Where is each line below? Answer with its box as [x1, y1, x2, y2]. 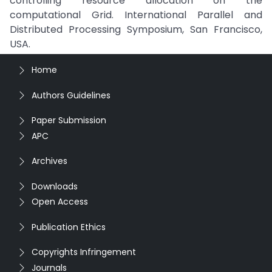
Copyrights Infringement [32, 246, 136, 258]
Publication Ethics [32, 220, 106, 233]
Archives [32, 155, 67, 167]
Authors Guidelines [32, 89, 110, 101]
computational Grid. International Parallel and [10, 8, 262, 22]
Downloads [32, 180, 78, 192]
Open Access [32, 195, 88, 208]
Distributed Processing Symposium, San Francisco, [10, 22, 262, 36]
